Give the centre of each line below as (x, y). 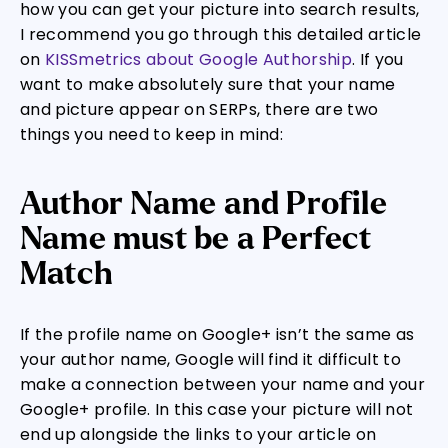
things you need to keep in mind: (151, 134)
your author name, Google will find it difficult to (210, 359)
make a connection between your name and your (222, 384)
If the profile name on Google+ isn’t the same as (217, 334)
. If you (377, 59)
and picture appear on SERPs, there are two (199, 109)
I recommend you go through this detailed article (221, 34)
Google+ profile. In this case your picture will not (217, 409)
